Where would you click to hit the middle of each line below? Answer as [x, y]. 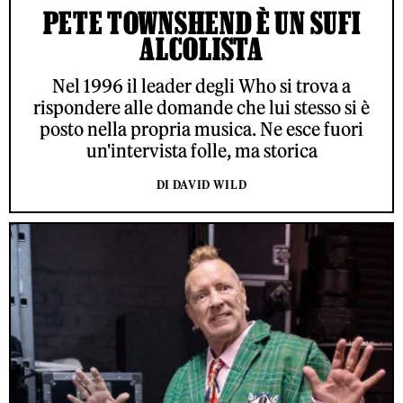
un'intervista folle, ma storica [201, 151]
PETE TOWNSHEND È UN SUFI [201, 23]
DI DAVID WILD [201, 185]
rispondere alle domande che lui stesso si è [201, 108]
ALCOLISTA [201, 49]
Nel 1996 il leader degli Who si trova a [201, 86]
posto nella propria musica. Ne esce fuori [201, 130]
